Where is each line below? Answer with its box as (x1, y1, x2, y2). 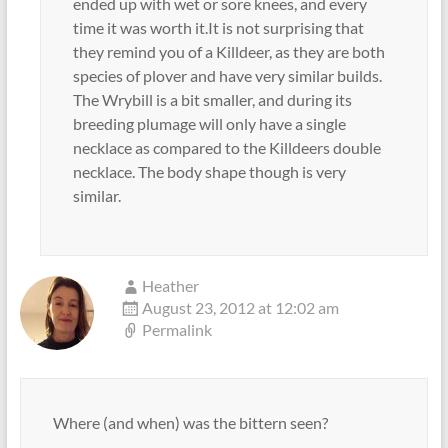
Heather (141, 275, 199, 295)
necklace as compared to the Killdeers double (72, 137, 381, 157)
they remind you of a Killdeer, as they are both (72, 41, 385, 61)
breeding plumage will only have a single (72, 113, 346, 133)
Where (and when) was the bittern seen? (52, 412, 328, 432)
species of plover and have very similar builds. (72, 65, 382, 85)
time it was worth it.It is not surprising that (72, 17, 364, 37)
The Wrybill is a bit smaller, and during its (72, 89, 352, 109)
